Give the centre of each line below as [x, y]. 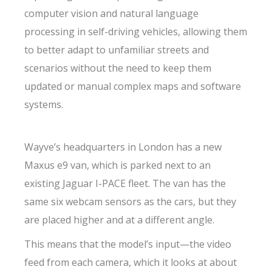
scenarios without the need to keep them [118, 68]
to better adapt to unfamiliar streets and [117, 50]
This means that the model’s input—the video [128, 244]
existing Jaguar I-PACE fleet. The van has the [125, 183]
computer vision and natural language [112, 13]
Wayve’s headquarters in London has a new [123, 147]
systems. [45, 104]
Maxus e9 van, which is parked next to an [118, 165]
